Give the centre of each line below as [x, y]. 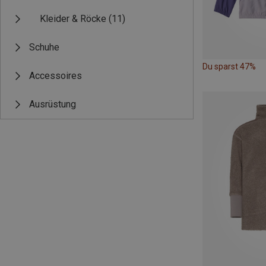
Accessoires [56, 76]
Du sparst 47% [229, 67]
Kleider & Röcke [73, 19]
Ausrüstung [53, 104]
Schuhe [44, 47]
